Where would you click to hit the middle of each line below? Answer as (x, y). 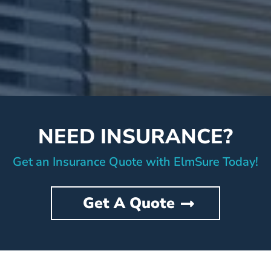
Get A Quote (129, 203)
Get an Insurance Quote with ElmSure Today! (135, 162)
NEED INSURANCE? (135, 137)
